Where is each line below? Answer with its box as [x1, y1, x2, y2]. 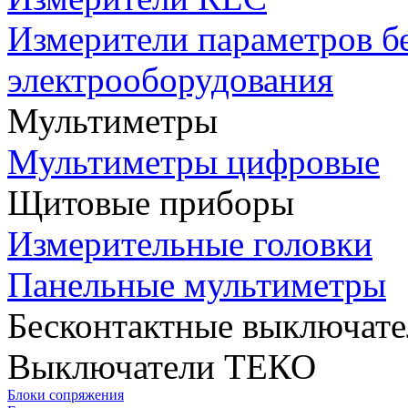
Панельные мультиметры [7, 265, 386, 305]
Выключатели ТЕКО [7, 347, 316, 387]
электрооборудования [7, 60, 333, 100]
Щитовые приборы [7, 183, 294, 223]
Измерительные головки [7, 224, 372, 264]
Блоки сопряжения [7, 387, 124, 403]
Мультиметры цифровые [7, 142, 380, 182]
